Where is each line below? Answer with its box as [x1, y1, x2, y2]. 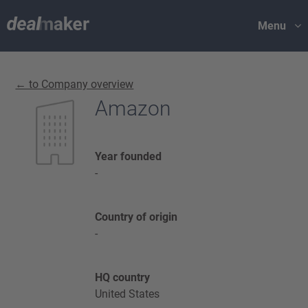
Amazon [94, 96, 170, 120]
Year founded [94, 150, 162, 163]
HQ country [94, 271, 150, 284]
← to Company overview [15, 78, 134, 91]
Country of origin [94, 210, 177, 223]
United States [94, 287, 159, 300]
